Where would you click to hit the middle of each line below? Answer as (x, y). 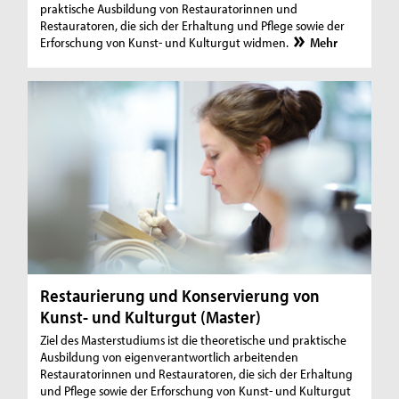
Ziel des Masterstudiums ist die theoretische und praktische (194, 339)
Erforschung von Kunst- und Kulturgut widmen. (166, 42)
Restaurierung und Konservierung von (180, 295)
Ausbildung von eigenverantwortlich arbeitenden (170, 356)
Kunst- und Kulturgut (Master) (151, 316)
